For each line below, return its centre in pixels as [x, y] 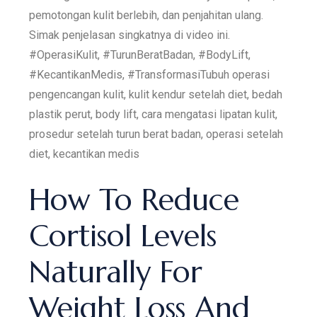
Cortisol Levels [123, 236]
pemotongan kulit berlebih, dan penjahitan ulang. [146, 15]
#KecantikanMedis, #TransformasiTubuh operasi [150, 74]
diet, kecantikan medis [85, 154]
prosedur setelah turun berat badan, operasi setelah [156, 134]
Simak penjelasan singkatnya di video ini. [130, 35]
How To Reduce [134, 200]
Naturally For [116, 272]
